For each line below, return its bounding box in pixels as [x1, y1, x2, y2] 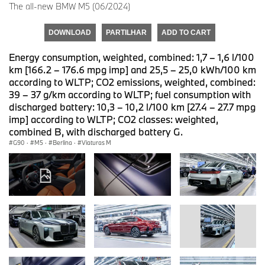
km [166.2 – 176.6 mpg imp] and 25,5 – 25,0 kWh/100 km [9, 63, 256, 76]
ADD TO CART [161, 28, 211, 37]
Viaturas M [82, 138, 111, 147]
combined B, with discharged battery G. [9, 125, 183, 138]
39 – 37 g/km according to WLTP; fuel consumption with [9, 88, 251, 101]
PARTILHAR [106, 28, 147, 37]
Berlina [53, 138, 72, 147]
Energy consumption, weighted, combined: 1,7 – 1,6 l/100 [9, 50, 254, 63]
